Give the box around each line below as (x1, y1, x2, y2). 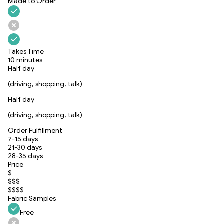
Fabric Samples (8, 194, 56, 203)
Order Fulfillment (8, 126, 62, 135)
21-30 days (8, 143, 42, 152)
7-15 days (8, 134, 38, 143)
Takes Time (8, 47, 44, 56)
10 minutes (8, 55, 42, 64)
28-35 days (8, 151, 43, 160)
